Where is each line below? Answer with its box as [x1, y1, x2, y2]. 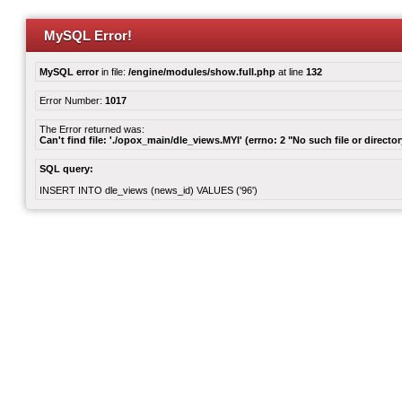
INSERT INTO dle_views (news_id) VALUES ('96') [39, 185, 258, 196]
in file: [99, 66, 128, 77]
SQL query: [39, 163, 93, 174]
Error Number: [39, 95, 105, 106]
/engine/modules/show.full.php [128, 66, 275, 77]
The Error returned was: [39, 124, 144, 135]
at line [275, 66, 306, 77]
